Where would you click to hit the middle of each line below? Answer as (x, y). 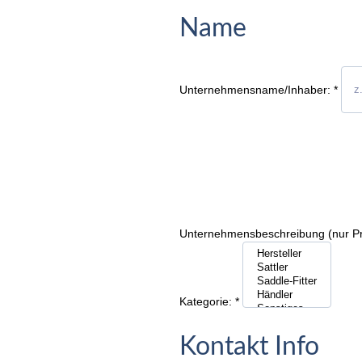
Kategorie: (206, 301)
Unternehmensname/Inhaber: (255, 89)
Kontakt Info (249, 347)
